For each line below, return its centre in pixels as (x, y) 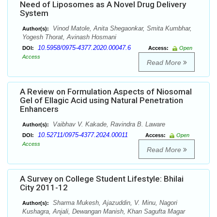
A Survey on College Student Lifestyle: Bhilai (102, 179)
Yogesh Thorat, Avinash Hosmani (69, 37)
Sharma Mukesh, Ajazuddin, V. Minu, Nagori (114, 203)
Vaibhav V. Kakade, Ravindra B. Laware (108, 124)
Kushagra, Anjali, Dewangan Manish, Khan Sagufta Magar (104, 212)
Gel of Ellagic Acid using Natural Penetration (101, 101)
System (34, 13)
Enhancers (39, 109)
